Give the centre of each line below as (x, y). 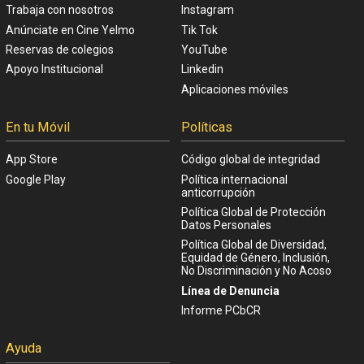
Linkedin (202, 69)
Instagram (207, 10)
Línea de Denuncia (230, 290)
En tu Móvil (38, 127)
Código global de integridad (250, 160)
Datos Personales (226, 225)
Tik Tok (199, 30)
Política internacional (234, 179)
